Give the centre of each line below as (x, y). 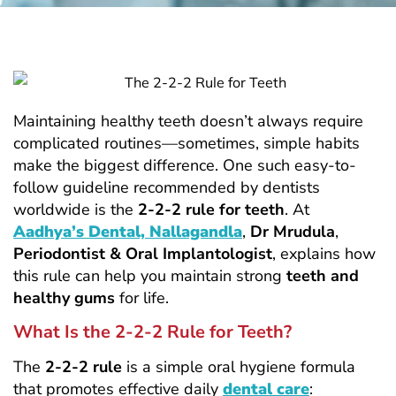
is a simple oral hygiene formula (239, 366)
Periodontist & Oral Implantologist (143, 253)
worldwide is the (76, 209)
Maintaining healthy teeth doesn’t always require (188, 121)
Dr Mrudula (293, 231)
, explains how (324, 253)
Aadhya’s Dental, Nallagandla (128, 231)
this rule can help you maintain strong (150, 275)
